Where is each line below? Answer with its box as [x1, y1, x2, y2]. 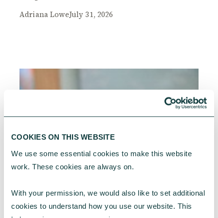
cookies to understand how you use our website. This [11, 201, 192, 210]
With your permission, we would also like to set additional [11, 188, 205, 197]
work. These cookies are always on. [11, 162, 134, 171]
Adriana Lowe [19, 9, 69, 20]
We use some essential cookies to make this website [11, 149, 192, 158]
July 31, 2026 [69, 9, 113, 20]
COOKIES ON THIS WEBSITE [11, 133, 115, 142]
